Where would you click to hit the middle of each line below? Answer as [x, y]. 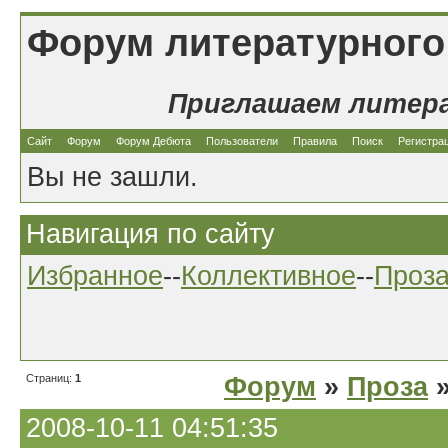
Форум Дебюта [155, 141]
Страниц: [50, 378]
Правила [315, 141]
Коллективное [268, 276]
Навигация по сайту [150, 234]
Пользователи [242, 141]
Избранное [95, 276]
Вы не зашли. [112, 177]
